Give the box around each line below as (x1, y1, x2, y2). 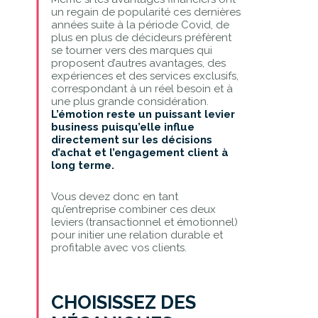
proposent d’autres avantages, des (50, 56, 226, 70)
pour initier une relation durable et (50, 228, 223, 241)
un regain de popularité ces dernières (50, 5, 241, 18)
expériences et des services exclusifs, (50, 69, 238, 82)
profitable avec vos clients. (50, 241, 187, 254)
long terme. (50, 158, 114, 172)
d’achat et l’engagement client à (50, 146, 229, 159)
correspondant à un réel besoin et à (50, 82, 233, 95)
